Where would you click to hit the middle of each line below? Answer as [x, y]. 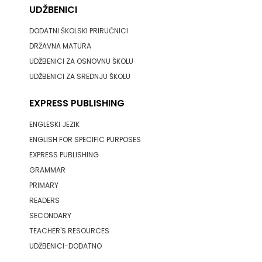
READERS [44, 200]
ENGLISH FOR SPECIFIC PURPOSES [85, 139]
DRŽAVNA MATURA [60, 46]
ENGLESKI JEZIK [54, 124]
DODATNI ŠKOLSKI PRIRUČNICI [78, 31]
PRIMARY [44, 185]
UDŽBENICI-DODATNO [65, 246]
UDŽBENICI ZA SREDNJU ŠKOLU [80, 76]
